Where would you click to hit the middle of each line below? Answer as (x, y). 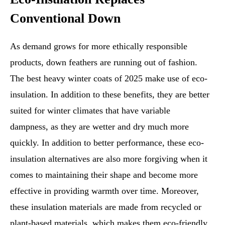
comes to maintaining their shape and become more (104, 175)
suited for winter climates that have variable (90, 110)
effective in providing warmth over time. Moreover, (104, 191)
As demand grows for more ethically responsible (99, 46)
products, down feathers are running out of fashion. (104, 62)
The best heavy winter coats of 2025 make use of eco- (109, 78)
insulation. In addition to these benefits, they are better (110, 94)
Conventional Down (65, 18)
